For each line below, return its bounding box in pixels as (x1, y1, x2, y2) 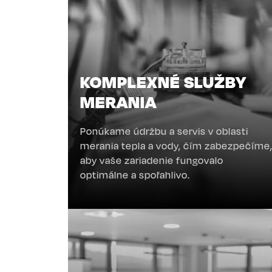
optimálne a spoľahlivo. (80, 169, 190, 182)
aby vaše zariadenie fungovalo (80, 154, 223, 167)
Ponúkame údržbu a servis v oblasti (80, 125, 248, 138)
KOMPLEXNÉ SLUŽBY (80, 72, 246, 92)
